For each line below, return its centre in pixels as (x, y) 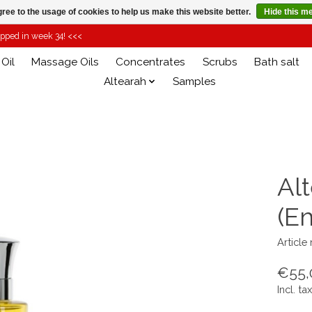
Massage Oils (65, 62)
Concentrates (151, 62)
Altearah (125, 81)
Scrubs (220, 62)
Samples (195, 81)
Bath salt (276, 62)
